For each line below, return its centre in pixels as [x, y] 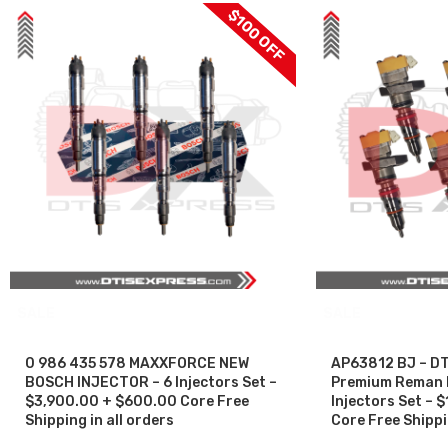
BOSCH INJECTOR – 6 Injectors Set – [151, 382]
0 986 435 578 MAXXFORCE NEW [137, 363]
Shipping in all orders [99, 420]
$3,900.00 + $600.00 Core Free [137, 401]
